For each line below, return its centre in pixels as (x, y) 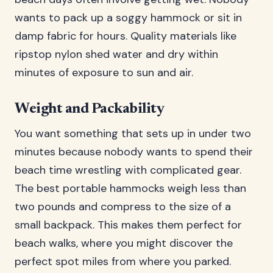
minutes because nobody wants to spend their (134, 152)
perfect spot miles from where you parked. (123, 261)
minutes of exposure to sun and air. (104, 73)
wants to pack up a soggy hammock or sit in (128, 18)
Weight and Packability (90, 109)
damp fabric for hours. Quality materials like (126, 36)
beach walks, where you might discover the (124, 243)
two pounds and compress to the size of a (123, 207)
